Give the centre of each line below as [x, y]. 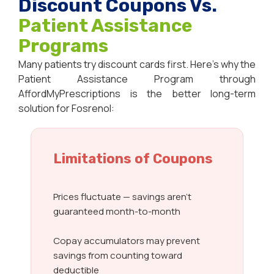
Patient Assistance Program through [137, 79]
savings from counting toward [118, 256]
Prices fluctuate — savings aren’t [122, 197]
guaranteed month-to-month [117, 212]
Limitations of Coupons [133, 159]
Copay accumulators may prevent [127, 241]
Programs [63, 46]
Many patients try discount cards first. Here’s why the [137, 65]
